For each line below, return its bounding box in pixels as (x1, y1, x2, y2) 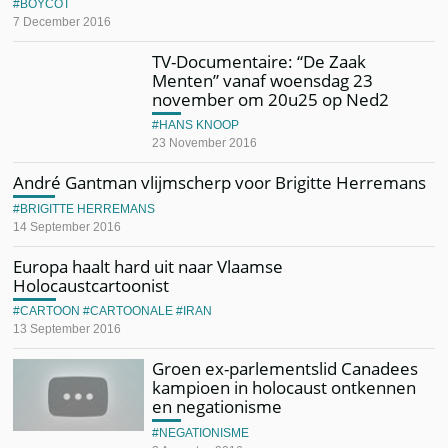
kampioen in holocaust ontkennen (152, 376, 417, 399)
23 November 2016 (152, 136, 258, 150)
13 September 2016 (13, 322, 122, 336)
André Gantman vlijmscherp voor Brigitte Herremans (13, 171, 427, 194)
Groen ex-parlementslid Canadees (152, 357, 419, 380)
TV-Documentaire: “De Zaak (152, 49, 367, 73)
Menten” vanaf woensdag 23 (152, 68, 374, 92)
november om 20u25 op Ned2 (152, 87, 390, 111)
